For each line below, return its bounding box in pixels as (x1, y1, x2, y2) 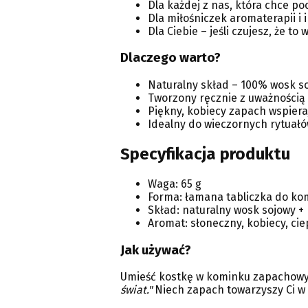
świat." (120, 283, 152, 297)
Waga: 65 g (147, 177, 201, 190)
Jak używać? (120, 242, 191, 258)
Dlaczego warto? (120, 50, 221, 66)
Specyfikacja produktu (120, 144, 290, 164)
